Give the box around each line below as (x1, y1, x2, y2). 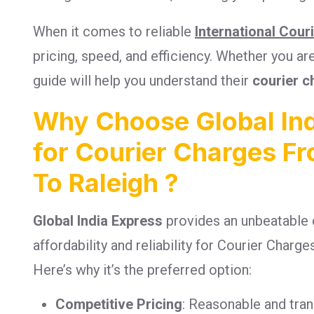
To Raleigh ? (33, 167, 179, 198)
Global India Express (33, 212, 163, 229)
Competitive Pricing (55, 295, 182, 313)
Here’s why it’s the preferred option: (33, 261, 252, 278)
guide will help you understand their (33, 71, 252, 89)
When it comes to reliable (33, 22, 195, 40)
